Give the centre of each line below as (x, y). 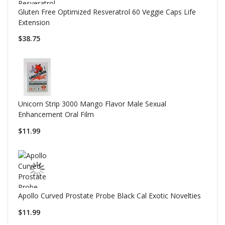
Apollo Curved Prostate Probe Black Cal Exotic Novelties (109, 196)
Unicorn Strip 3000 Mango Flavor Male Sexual (92, 104)
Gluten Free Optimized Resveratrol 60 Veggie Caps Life (107, 12)
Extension (34, 22)
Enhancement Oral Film (56, 114)
